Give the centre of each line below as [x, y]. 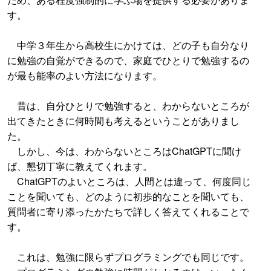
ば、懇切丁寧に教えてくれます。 [80, 166]
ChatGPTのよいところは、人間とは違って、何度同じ [129, 181]
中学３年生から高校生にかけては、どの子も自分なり [128, 45]
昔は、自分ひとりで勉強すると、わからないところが [128, 105]
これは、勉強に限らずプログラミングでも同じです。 [128, 256]
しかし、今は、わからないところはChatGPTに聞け [124, 151]
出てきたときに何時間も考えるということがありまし [123, 120]
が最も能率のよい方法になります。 [85, 75]
